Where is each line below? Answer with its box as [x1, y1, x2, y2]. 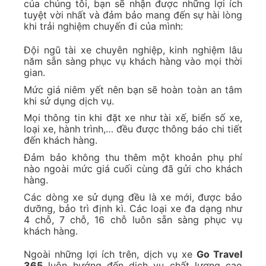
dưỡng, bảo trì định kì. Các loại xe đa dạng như [24, 202, 242, 214]
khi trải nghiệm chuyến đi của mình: [24, 20, 183, 33]
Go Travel [196, 248, 243, 261]
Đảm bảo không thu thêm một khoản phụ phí [24, 151, 242, 163]
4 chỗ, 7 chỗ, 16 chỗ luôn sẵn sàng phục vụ [24, 213, 242, 226]
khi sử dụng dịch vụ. [24, 94, 114, 107]
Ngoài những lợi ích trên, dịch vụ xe [24, 248, 197, 261]
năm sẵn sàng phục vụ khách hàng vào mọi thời [24, 55, 242, 68]
